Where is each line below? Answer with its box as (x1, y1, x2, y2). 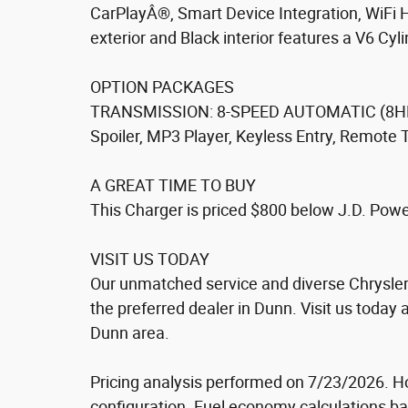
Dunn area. (90, 323, 169, 342)
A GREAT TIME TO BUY (90, 176, 256, 195)
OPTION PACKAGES (90, 77, 234, 97)
